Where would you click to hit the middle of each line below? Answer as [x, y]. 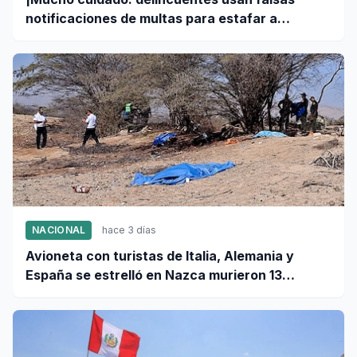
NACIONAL [59, 230]
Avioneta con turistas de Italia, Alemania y [160, 256]
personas [55, 294]
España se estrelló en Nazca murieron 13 [154, 275]
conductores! [69, 38]
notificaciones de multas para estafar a [151, 19]
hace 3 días [129, 230]
